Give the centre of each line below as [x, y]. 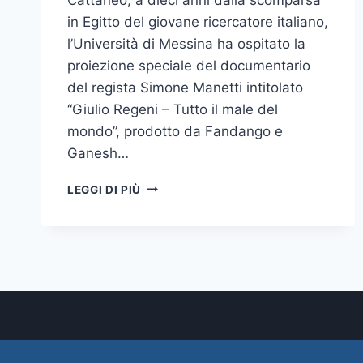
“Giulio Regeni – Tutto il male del [173, 109]
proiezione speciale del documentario [189, 65]
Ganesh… [98, 153]
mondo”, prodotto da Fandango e [175, 131]
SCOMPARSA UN [189, 338]
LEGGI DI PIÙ [105, 189]
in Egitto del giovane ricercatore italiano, [198, 21]
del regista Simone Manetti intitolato [185, 87]
